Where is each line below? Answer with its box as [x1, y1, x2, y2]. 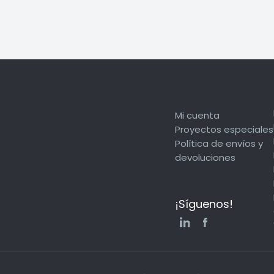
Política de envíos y [175, 137, 263, 150]
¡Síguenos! [175, 196, 233, 212]
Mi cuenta [175, 109, 220, 122]
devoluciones [175, 151, 235, 164]
